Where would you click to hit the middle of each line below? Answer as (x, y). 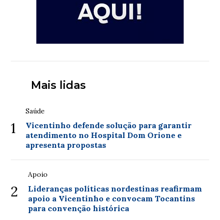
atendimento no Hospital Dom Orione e (104, 135)
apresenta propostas (66, 145)
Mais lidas (58, 85)
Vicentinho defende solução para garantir (109, 125)
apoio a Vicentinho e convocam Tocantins (112, 198)
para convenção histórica (79, 208)
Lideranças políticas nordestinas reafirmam (115, 188)
